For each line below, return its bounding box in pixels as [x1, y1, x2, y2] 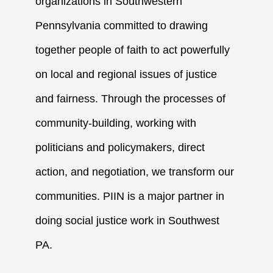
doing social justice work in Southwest [35, 214, 220, 227]
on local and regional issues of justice [35, 68, 218, 80]
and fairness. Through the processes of [35, 92, 226, 105]
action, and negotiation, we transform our [35, 165, 235, 178]
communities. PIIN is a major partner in [35, 190, 225, 202]
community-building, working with [35, 116, 197, 129]
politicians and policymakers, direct [35, 141, 205, 154]
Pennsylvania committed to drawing [35, 19, 208, 32]
